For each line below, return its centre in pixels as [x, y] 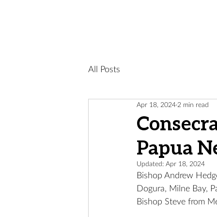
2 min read [193, 105]
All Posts [104, 70]
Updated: [151, 164]
